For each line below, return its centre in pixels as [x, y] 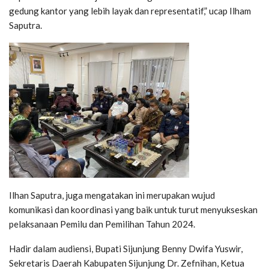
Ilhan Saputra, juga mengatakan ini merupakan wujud [112, 195]
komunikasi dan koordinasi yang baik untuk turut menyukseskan [133, 210]
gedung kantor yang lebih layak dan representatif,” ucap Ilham [130, 11]
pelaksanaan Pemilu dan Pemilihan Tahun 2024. [102, 224]
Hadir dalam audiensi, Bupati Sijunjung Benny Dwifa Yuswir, [126, 249]
